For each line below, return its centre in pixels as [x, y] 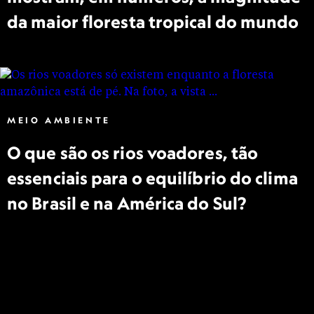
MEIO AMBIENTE [59, 120]
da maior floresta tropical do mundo [153, 22]
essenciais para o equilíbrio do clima [152, 178]
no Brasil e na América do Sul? [127, 203]
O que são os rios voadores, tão [133, 153]
